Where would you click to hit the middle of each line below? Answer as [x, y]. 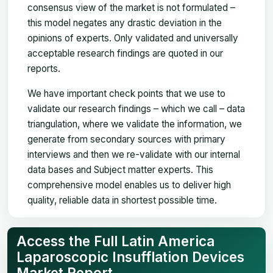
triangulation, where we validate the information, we [135, 124]
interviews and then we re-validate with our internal [134, 154]
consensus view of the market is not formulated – [131, 7]
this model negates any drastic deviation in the [125, 23]
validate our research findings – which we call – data [136, 108]
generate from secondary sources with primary [126, 139]
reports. [44, 68]
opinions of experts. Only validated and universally [133, 38]
